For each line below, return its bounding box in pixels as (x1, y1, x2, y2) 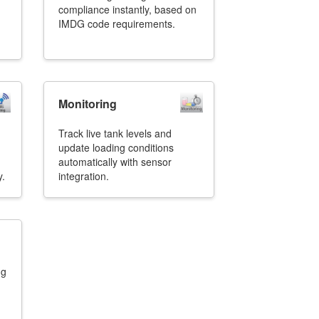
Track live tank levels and (58, 126, 172, 140)
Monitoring (58, 95, 117, 112)
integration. (58, 169, 109, 183)
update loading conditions (58, 140, 174, 155)
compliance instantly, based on (58, 2, 197, 16)
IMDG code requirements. (58, 16, 175, 31)
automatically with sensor (58, 155, 172, 169)
